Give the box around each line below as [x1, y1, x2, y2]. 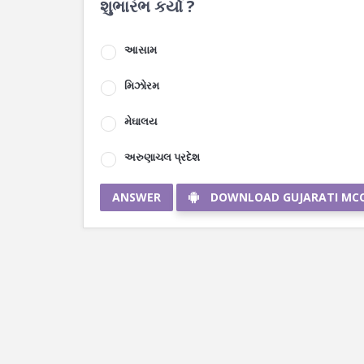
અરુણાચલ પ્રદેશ [124, 149, 200, 164]
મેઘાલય [124, 114, 158, 128]
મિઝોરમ [124, 78, 159, 93]
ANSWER [112, 189, 161, 205]
